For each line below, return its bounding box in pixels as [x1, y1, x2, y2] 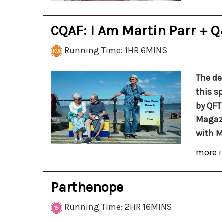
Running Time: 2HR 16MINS [62, 201, 172, 212]
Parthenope [51, 179, 123, 195]
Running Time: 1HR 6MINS [62, 45, 167, 55]
